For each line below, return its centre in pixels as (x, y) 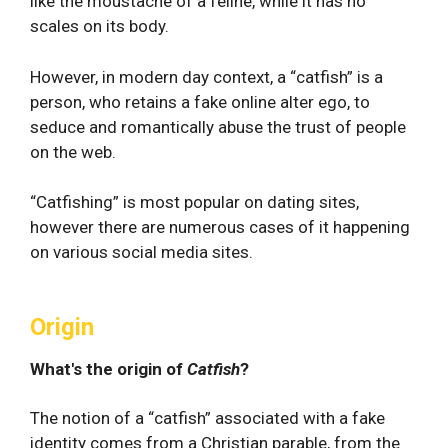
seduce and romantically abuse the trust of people (218, 126)
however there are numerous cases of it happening (220, 227)
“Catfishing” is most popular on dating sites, (194, 202)
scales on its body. (99, 26)
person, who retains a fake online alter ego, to (200, 101)
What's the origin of (108, 369)
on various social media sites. (141, 252)
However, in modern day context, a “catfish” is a (206, 76)
